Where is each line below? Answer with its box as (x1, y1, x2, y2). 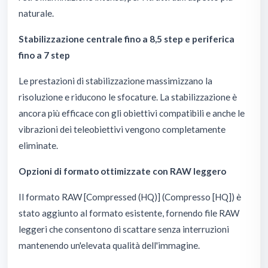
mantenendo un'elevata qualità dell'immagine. (19, 239, 200, 251)
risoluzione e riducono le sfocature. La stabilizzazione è (19, 91, 237, 102)
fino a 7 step (19, 49, 70, 60)
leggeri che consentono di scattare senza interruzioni (19, 223, 229, 234)
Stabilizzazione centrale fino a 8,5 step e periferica (19, 33, 234, 44)
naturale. (19, 7, 54, 19)
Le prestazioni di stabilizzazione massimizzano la (19, 75, 212, 86)
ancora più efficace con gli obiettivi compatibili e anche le (19, 107, 245, 118)
